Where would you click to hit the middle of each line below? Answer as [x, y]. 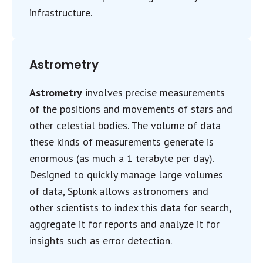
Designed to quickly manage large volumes [126, 175]
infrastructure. [61, 13]
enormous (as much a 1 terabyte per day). [122, 158]
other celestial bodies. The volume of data [125, 125]
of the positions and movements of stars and [131, 109]
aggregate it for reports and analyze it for [124, 224]
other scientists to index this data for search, [130, 208]
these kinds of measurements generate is [122, 142]
